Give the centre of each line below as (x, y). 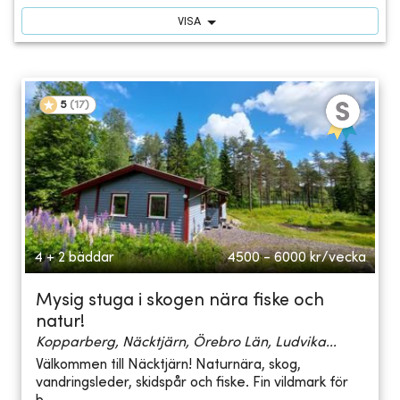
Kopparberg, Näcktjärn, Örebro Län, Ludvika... (186, 342)
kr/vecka (338, 258)
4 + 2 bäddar (74, 258)
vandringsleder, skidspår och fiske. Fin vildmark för (192, 383)
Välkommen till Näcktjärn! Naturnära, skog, (168, 366)
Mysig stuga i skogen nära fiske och (180, 301)
